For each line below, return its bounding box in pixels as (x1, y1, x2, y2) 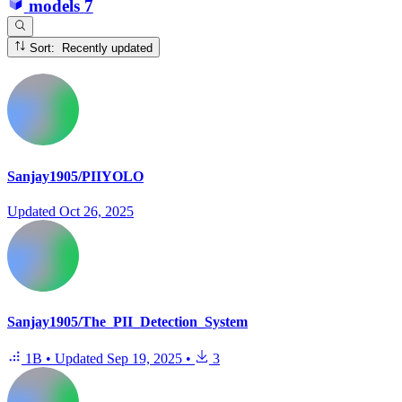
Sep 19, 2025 (107, 351, 182, 367)
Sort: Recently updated (62, 40, 153, 55)
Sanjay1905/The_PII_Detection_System (7, 314, 248, 330)
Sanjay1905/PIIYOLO (7, 168, 144, 184)
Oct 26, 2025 (59, 203, 134, 219)
